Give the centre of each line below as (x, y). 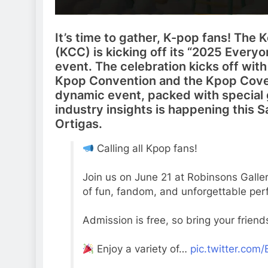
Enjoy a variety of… (142, 249)
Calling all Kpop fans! (145, 148)
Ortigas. (79, 124)
